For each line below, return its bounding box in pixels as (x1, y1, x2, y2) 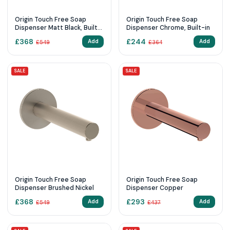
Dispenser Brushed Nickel (15, 183, 94, 192)
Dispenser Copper (126, 183, 183, 192)
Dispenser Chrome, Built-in (126, 23, 210, 32)
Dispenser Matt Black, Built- (15, 23, 101, 32)
